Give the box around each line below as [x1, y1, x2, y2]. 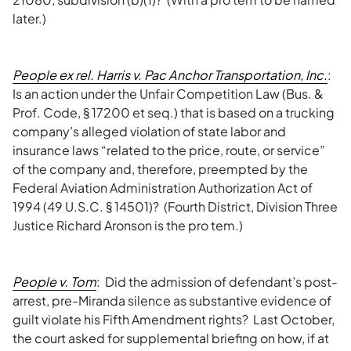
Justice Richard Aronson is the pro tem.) [13, 217, 243, 233]
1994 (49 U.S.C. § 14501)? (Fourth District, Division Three [13, 198, 338, 215]
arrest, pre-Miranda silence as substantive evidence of [13, 292, 331, 309]
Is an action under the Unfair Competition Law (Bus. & [13, 85, 324, 102]
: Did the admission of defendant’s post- [96, 273, 338, 290]
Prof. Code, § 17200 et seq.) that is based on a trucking [13, 104, 335, 121]
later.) [13, 10, 46, 27]
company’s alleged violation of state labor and [13, 123, 286, 139]
